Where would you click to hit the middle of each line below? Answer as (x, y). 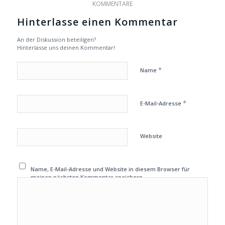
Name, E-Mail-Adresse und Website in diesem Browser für (110, 169)
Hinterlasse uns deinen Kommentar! (66, 48)
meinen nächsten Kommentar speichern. (88, 177)
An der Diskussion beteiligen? (56, 40)
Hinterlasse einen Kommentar (97, 22)
